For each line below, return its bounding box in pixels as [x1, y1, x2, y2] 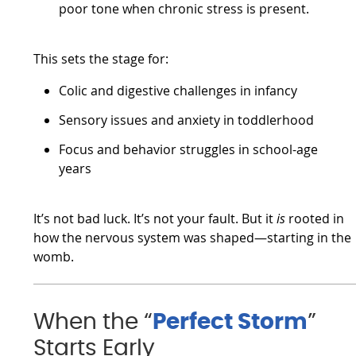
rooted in [285, 209, 345, 227]
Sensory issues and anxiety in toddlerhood [59, 110, 315, 129]
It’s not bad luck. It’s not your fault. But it [33, 209, 277, 227]
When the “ [33, 311, 153, 335]
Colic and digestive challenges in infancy [59, 81, 298, 99]
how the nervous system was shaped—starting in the [33, 228, 352, 246]
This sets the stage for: [33, 49, 169, 68]
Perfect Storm [153, 311, 308, 335]
